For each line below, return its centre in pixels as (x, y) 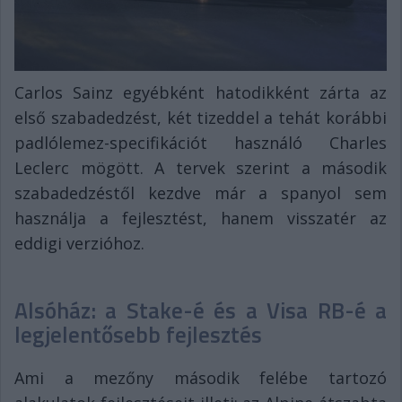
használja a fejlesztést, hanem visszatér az (201, 218)
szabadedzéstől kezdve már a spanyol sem (201, 192)
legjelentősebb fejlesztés (138, 334)
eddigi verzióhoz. (79, 243)
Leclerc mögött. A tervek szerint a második (201, 167)
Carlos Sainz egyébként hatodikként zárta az (201, 92)
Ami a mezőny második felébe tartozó (201, 377)
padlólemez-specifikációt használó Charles (201, 142)
